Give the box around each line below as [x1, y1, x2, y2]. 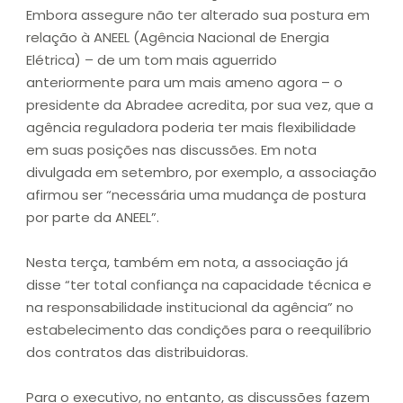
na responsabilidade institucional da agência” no [26, 298, 354, 318]
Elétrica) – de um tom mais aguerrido [26, 50, 277, 70]
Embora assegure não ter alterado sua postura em [26, 5, 370, 25]
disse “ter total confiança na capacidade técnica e [26, 275, 372, 295]
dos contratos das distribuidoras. [26, 343, 248, 363]
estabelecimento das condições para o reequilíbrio [26, 320, 372, 340]
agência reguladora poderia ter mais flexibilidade [26, 118, 356, 138]
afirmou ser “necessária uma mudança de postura [26, 185, 366, 205]
